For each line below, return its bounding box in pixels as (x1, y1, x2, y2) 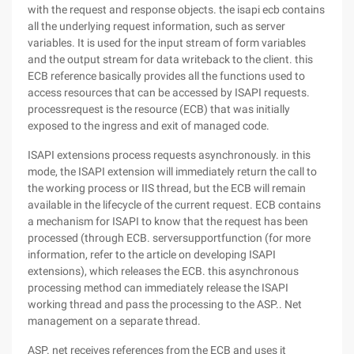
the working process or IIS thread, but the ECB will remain (28, 182, 306, 194)
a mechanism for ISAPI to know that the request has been (28, 215, 308, 228)
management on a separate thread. (28, 314, 201, 327)
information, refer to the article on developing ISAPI (28, 248, 276, 261)
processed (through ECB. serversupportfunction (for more (28, 232, 311, 244)
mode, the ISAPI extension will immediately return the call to (28, 165, 317, 178)
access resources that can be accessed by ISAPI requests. (28, 86, 310, 99)
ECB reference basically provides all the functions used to (28, 70, 305, 82)
